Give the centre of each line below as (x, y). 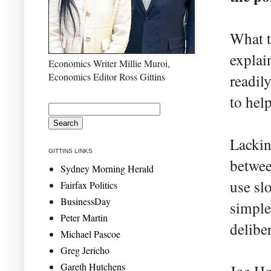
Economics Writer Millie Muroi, (109, 63)
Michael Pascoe (90, 233)
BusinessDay (86, 201)
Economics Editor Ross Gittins (107, 76)
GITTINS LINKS (70, 151)
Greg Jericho (85, 250)
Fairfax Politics (89, 184)
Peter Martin (84, 217)
